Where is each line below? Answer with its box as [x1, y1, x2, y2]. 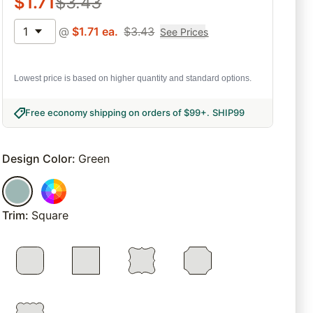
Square [31, 208, 69, 223]
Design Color [2, 152, 73, 166]
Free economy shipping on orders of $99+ [25, 107, 208, 119]
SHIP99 [212, 107, 245, 119]
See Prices [160, 25, 209, 38]
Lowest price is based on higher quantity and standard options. [14, 73, 252, 84]
